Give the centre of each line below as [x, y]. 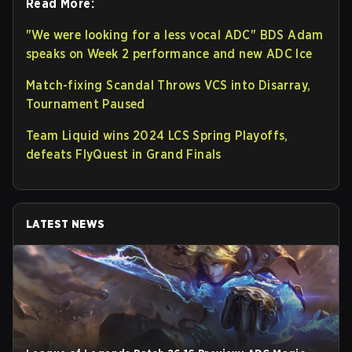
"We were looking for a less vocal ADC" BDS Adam [175, 35]
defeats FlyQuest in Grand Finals [124, 155]
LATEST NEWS [66, 224]
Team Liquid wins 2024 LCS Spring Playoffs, [157, 136]
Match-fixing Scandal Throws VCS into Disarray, [169, 86]
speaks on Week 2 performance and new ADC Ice [169, 54]
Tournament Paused [86, 104]
